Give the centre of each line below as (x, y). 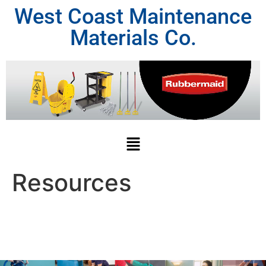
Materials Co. (133, 38)
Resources (72, 182)
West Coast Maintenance (133, 17)
